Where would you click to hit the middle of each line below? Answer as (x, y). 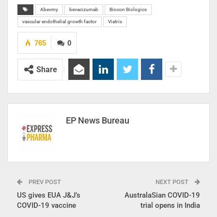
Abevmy (49, 9)
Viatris (115, 21)
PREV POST (44, 182)
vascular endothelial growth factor (60, 21)
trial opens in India (170, 205)
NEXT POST (173, 182)
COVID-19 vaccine (46, 205)
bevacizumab (84, 9)
